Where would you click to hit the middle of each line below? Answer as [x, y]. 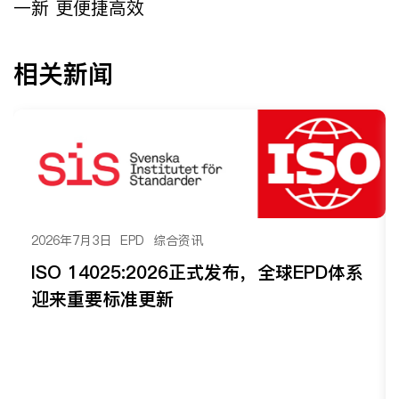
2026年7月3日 [71, 241]
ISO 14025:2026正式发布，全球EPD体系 [197, 273]
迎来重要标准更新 [102, 300]
